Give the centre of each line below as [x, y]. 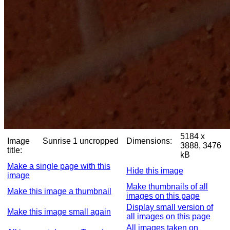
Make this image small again [59, 212]
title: [15, 150]
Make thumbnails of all [167, 187]
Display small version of [170, 207]
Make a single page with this [59, 166]
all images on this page [168, 216]
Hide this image [155, 171]
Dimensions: [149, 141]
